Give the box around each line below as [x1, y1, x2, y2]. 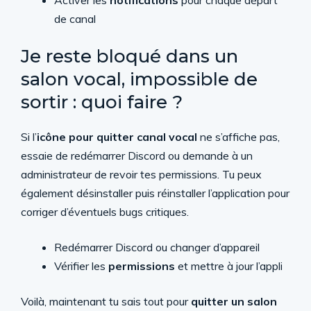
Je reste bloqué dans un [21, 45, 238, 67]
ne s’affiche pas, [197, 130, 280, 144]
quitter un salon [191, 294, 277, 308]
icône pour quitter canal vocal [37, 130, 197, 144]
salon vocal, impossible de [21, 68, 258, 90]
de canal [54, 12, 96, 26]
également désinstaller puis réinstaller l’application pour [21, 186, 289, 200]
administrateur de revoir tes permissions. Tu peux [21, 167, 262, 181]
